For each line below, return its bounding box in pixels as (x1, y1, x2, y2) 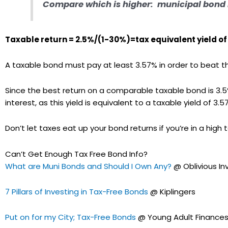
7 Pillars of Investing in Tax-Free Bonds (5, 186, 148, 197)
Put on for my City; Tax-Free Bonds (5, 212, 136, 223)
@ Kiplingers (148, 186, 195, 197)
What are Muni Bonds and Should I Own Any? (5, 160, 172, 172)
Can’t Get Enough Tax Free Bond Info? (5, 148, 148, 159)
